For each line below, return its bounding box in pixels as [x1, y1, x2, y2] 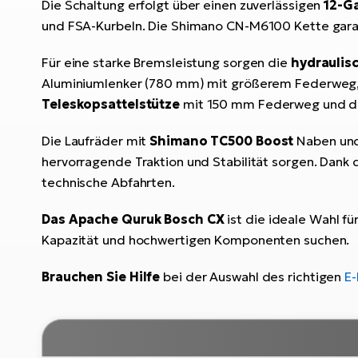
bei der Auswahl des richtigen [163, 268, 345, 285]
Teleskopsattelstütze [42, 96, 180, 113]
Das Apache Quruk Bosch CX [42, 211, 228, 228]
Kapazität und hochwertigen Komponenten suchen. [42, 232, 350, 249]
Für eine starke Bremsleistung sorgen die [42, 54, 291, 71]
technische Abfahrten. [42, 174, 175, 191]
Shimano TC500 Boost [149, 133, 294, 149]
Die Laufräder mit [42, 133, 150, 149]
